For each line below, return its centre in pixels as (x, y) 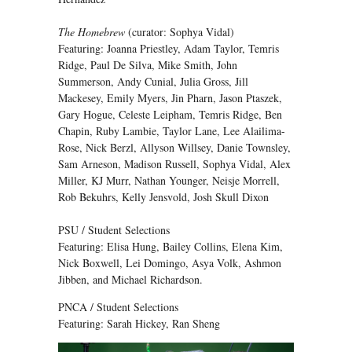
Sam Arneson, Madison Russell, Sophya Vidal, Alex (174, 163)
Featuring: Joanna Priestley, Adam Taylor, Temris (169, 48)
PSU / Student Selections (114, 229)
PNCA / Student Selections (118, 306)
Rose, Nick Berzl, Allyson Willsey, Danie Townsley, (174, 147)
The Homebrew (92, 31)
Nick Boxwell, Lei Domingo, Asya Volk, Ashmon (170, 262)
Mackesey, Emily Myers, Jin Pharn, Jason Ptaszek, (170, 97)
